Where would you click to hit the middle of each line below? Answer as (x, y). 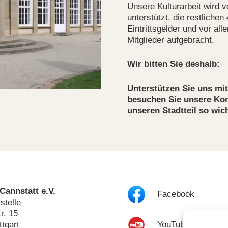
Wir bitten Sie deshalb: (173, 64)
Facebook (176, 194)
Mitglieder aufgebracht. (170, 40)
